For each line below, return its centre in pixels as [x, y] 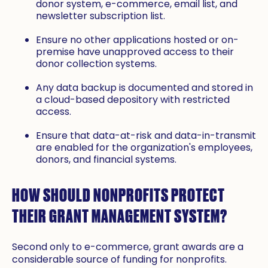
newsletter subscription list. [100, 16]
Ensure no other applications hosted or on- [137, 40]
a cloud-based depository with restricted [133, 100]
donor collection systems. [96, 64]
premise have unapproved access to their [135, 52]
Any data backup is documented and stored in [144, 88]
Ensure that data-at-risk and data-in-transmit [146, 136]
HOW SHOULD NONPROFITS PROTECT [118, 194]
